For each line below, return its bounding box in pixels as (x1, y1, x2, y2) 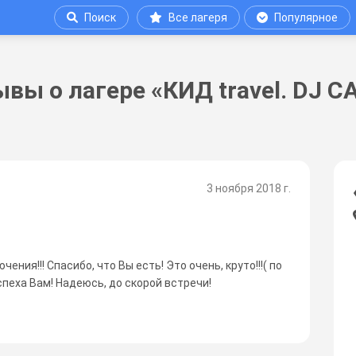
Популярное (274, 10, 338, 24)
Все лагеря (168, 10, 227, 24)
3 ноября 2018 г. (207, 181, 291, 195)
